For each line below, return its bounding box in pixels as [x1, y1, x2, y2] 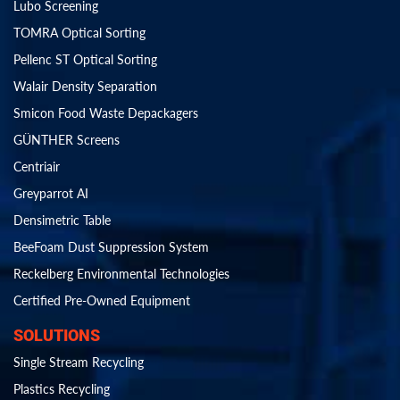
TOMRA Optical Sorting [13, 25, 146, 41]
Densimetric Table [13, 212, 111, 229]
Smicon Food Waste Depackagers [13, 105, 198, 121]
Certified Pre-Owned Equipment [13, 293, 190, 309]
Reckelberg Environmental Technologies [13, 266, 229, 282]
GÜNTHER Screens [13, 132, 120, 148]
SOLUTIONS [13, 326, 100, 346]
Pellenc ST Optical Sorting [13, 52, 157, 68]
